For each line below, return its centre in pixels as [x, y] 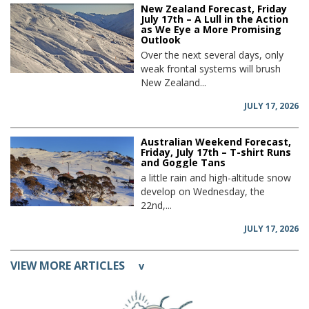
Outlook [161, 40]
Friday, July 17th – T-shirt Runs [216, 152]
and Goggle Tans [183, 163]
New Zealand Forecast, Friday [214, 9]
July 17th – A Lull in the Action [215, 19]
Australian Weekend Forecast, [216, 142]
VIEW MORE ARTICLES [68, 266]
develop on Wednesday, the [203, 192]
